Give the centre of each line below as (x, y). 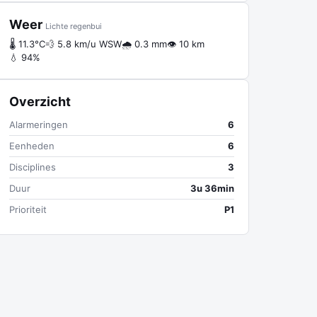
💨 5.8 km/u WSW (83, 44)
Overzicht (40, 102)
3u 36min (212, 188)
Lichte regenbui (74, 26)
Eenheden (32, 146)
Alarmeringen (39, 125)
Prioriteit (28, 209)
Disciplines (33, 167)
